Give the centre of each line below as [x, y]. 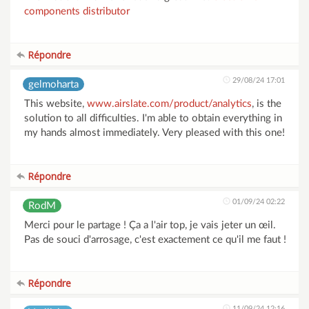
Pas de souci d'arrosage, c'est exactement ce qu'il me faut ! [155, 240]
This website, [56, 104]
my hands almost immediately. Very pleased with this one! [154, 133]
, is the [267, 104]
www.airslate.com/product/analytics [169, 104]
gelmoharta [53, 84]
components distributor [77, 11]
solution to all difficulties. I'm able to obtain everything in [153, 118]
